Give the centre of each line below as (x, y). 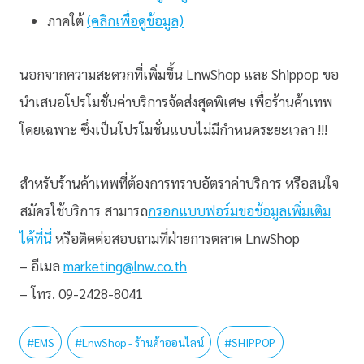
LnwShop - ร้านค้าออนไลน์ (143, 342)
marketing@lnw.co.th (125, 265)
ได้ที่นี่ (36, 238)
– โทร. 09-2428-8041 (81, 293)
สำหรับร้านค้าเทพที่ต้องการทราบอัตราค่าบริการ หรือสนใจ (179, 182)
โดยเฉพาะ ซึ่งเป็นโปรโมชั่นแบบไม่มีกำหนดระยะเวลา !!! (173, 129)
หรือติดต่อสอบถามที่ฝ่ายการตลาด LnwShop (176, 238)
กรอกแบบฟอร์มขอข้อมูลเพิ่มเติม (239, 210)
